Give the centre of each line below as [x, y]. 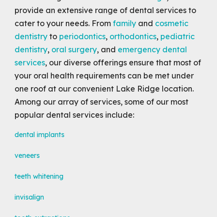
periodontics [82, 36]
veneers [27, 155]
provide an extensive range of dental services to [105, 10]
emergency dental [152, 49]
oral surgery [74, 49]
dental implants [39, 134]
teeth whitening [39, 176]
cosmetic [172, 23]
